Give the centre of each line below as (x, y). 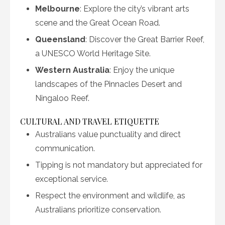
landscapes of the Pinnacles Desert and (108, 84)
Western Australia (72, 70)
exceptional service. (72, 179)
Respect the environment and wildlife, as (110, 196)
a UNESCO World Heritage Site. (93, 53)
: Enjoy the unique (142, 70)
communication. (65, 148)
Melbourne (58, 9)
